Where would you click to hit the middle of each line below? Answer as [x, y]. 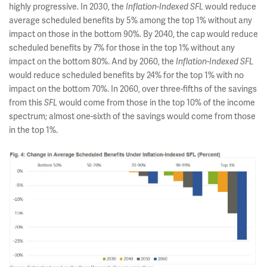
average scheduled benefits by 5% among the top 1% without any [131, 21]
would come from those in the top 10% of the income [156, 103]
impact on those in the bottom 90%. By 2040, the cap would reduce [133, 34]
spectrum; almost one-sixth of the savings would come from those [132, 117]
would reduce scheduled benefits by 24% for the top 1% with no [126, 75]
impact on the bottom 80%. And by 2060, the [92, 62]
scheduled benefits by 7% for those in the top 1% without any [122, 48]
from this [27, 103]
